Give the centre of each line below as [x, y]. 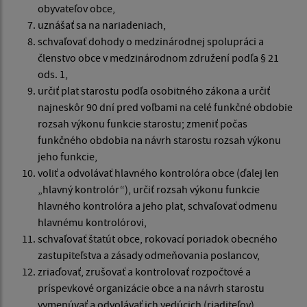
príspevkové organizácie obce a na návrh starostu [151, 288]
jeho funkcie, [67, 157]
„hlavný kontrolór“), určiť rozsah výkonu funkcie [149, 189]
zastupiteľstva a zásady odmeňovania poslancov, [149, 255]
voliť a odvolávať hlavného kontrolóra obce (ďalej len [158, 173]
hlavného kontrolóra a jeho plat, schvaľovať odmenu [158, 206]
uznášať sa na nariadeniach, [102, 25]
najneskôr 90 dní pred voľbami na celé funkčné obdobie [165, 107]
